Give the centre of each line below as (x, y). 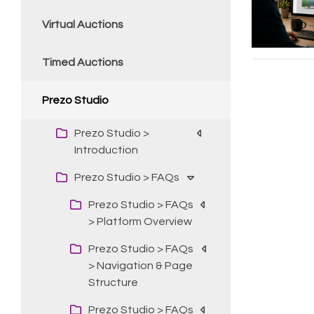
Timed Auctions (83, 62)
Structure (113, 282)
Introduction (106, 150)
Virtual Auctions (83, 25)
